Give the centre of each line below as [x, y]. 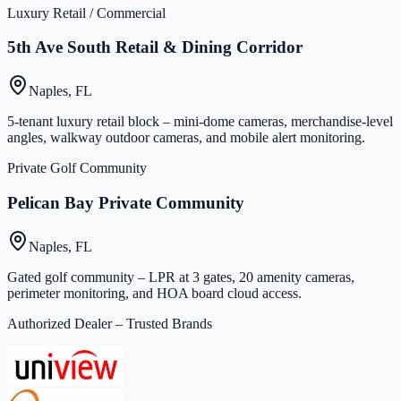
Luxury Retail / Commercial [86, 13]
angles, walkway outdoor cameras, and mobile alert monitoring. [186, 138]
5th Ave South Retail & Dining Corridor [155, 47]
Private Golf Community [77, 168]
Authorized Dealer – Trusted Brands [110, 323]
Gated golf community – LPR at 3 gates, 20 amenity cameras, [181, 277]
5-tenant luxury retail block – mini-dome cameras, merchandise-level [200, 122]
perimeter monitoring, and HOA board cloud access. [154, 293]
